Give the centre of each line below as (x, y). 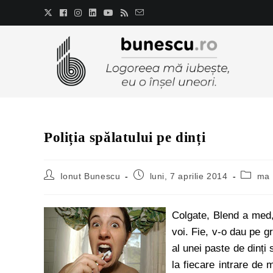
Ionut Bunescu (90, 176)
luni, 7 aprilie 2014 (189, 176)
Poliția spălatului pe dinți (125, 137)
